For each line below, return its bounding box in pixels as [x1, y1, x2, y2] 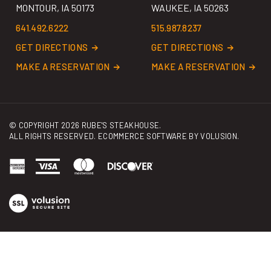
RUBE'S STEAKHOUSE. [79, 107, 162, 117]
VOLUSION [200, 118, 238, 128]
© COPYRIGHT [9, 107, 61, 117]
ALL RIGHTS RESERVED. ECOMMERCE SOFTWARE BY [9, 118, 201, 128]
